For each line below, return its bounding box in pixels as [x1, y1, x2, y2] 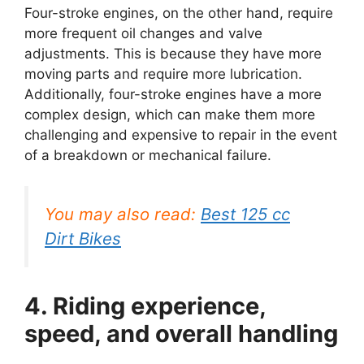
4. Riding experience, [24, 291, 266, 320]
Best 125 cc [201, 204, 290, 225]
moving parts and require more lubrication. [24, 65, 302, 82]
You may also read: [45, 204, 201, 225]
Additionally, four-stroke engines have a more [24, 85, 322, 102]
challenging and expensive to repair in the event [24, 126, 337, 143]
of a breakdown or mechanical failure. [24, 146, 271, 163]
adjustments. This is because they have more [24, 45, 322, 62]
